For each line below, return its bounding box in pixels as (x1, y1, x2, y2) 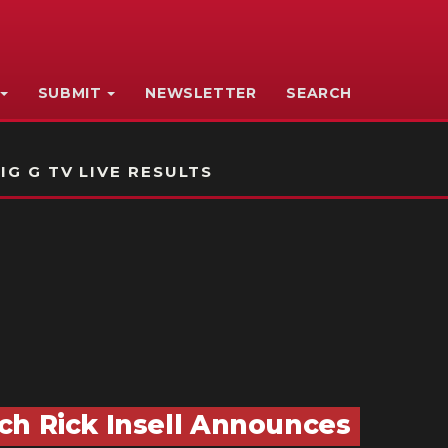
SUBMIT (37, 84, 102, 102)
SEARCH (286, 84, 353, 102)
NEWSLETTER (145, 84, 257, 102)
